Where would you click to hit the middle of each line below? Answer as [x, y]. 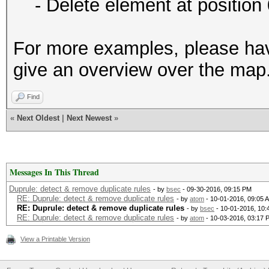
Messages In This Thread [54, 172]
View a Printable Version [55, 239]
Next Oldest [38, 118]
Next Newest [89, 118]
